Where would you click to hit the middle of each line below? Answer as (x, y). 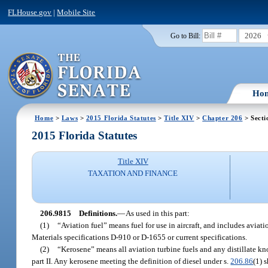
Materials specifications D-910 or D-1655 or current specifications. (140, 237)
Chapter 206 (223, 118)
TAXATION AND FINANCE (133, 173)
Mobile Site (76, 12)
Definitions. (98, 213)
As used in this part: (158, 213)
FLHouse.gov (30, 12)
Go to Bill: (185, 36)
